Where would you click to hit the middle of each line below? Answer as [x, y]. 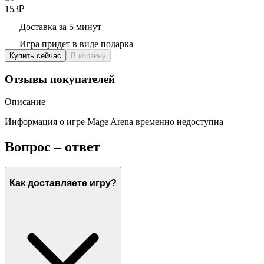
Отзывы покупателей [60, 79]
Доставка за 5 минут [60, 27]
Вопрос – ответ [52, 147]
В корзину [88, 55]
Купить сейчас [35, 55]
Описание [25, 102]
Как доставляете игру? [63, 183]
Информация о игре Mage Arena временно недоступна [114, 122]
